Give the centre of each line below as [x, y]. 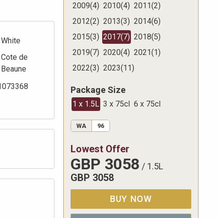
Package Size [98, 90]
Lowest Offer [100, 149]
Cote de [14, 57]
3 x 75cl [117, 104]
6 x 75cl [147, 104]
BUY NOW [131, 199]
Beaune [14, 69]
